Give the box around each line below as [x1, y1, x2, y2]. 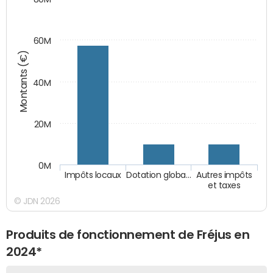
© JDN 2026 [14, 196, 60, 205]
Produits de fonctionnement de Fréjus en [6, 228, 250, 241]
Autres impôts [196, 170, 253, 180]
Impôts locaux [65, 170, 122, 180]
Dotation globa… [126, 170, 191, 180]
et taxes [208, 180, 241, 190]
